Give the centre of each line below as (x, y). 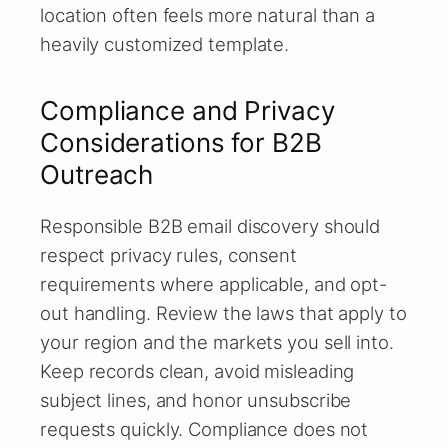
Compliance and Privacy (187, 110)
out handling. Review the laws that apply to (223, 313)
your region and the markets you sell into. (217, 342)
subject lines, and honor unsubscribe (196, 400)
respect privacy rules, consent (168, 255)
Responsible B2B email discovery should (210, 226)
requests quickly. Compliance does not (204, 429)
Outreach (97, 174)
